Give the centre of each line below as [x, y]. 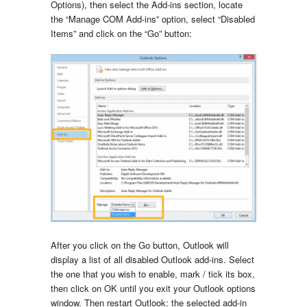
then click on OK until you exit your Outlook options [153, 288]
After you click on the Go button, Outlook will [140, 245]
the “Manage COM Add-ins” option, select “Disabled [153, 19]
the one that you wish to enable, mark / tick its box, [153, 273]
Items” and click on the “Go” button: [121, 34]
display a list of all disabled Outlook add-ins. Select [152, 259]
